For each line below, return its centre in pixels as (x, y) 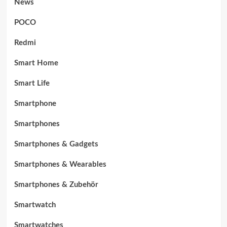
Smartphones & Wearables (60, 164)
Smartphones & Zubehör (56, 184)
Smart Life (32, 83)
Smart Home (36, 63)
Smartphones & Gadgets (56, 144)
